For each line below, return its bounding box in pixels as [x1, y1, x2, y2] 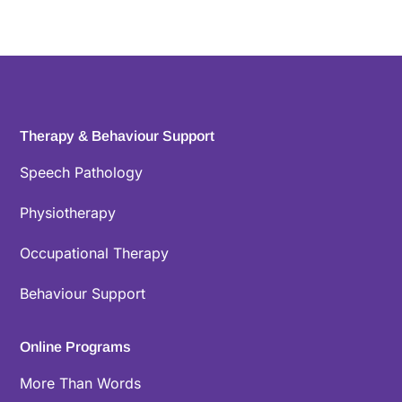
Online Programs [20, 339, 132, 354]
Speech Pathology [20, 163, 144, 181]
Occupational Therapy [20, 244, 170, 262]
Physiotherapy [20, 204, 117, 222]
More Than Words [20, 374, 142, 392]
